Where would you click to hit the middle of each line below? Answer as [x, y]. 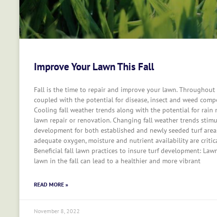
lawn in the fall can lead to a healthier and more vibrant [117, 161]
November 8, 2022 [57, 211]
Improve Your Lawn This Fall [94, 66]
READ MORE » [51, 184]
